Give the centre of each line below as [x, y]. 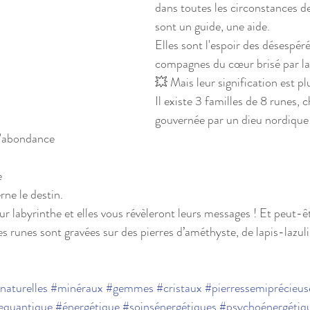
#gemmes [130, 288]
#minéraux [77, 288]
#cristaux [179, 288]
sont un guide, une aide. [212, 26]
